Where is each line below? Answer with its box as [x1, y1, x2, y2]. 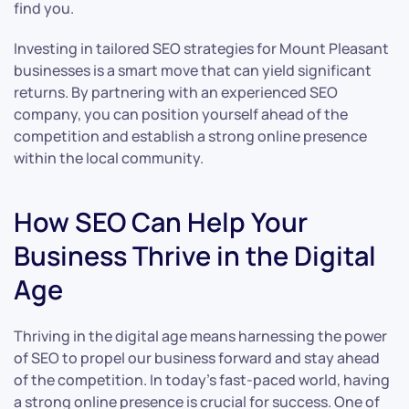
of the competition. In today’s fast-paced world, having [14, 370, 390, 391]
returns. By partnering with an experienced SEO [14, 82, 338, 103]
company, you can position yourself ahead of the [14, 104, 348, 125]
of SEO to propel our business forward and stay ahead [14, 348, 380, 369]
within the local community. [14, 148, 204, 169]
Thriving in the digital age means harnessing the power [14, 326, 387, 347]
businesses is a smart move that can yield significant [14, 60, 372, 81]
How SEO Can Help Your [14, 204, 308, 241]
